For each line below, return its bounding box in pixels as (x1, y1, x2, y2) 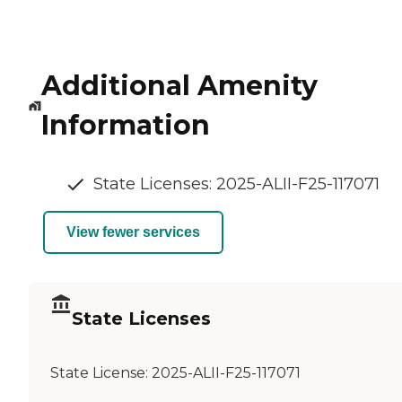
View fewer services (66, 224, 200, 240)
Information (40, 108, 210, 142)
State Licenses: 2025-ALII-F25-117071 (93, 173, 380, 194)
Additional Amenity (40, 68, 318, 102)
